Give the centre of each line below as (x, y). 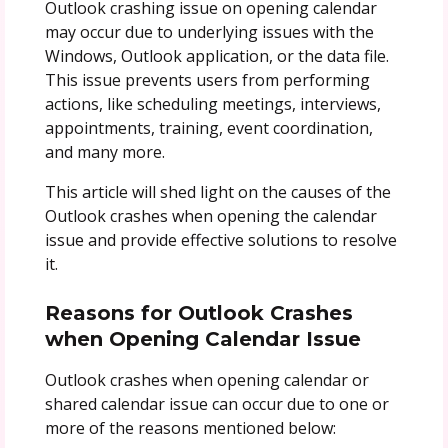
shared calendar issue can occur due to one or (216, 403)
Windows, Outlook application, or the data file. (216, 55)
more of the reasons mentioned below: (190, 427)
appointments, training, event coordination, (208, 127)
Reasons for (108, 312)
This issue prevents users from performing (207, 79)
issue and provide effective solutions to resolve (220, 239)
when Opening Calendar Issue (202, 338)
